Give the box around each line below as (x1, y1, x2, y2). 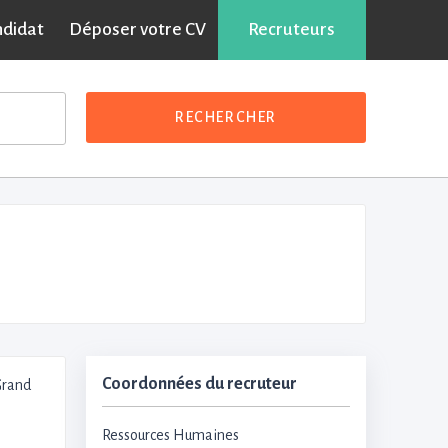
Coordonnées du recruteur (102, 374, 297, 393)
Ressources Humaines (102, 426, 239, 443)
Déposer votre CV (69, 20, 206, 39)
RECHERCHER (175, 109, 277, 125)
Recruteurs (247, 20, 335, 39)
